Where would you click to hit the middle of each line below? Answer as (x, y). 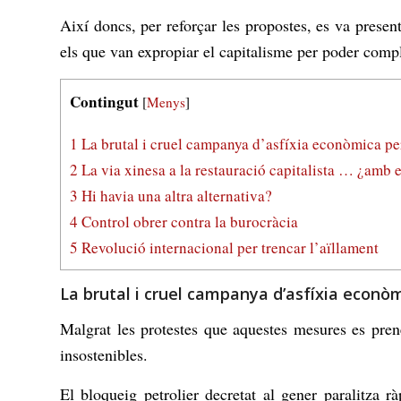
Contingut (104, 101)
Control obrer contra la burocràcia (188, 221)
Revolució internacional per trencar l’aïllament (228, 247)
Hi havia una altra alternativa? (175, 195)
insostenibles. (104, 354)
